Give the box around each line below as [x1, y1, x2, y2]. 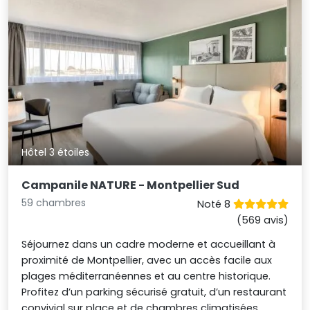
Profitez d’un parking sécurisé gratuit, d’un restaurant [21, 285, 287, 300]
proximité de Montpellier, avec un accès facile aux [21, 253, 273, 268]
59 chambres [21, 196, 86, 210]
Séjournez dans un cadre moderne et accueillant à [21, 237, 276, 252]
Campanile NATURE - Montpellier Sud [21, 177, 240, 194]
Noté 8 [197, 197, 233, 212]
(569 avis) [236, 213, 289, 228]
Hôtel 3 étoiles [21, 145, 90, 159]
